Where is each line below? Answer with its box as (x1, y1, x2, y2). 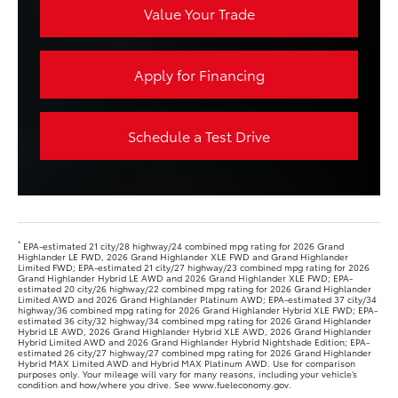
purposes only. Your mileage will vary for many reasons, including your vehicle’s (18, 366, 357, 380)
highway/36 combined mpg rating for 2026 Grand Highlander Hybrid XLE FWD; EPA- (18, 302, 378, 316)
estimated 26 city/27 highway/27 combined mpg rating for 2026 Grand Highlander (18, 345, 371, 359)
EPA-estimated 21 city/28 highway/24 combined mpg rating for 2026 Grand (20, 238, 344, 252)
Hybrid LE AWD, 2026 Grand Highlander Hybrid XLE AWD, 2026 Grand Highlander (18, 323, 371, 338)
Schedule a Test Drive (128, 124, 270, 146)
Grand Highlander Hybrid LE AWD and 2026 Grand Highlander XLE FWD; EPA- (18, 270, 353, 284)
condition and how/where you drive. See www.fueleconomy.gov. (18, 377, 291, 391)
